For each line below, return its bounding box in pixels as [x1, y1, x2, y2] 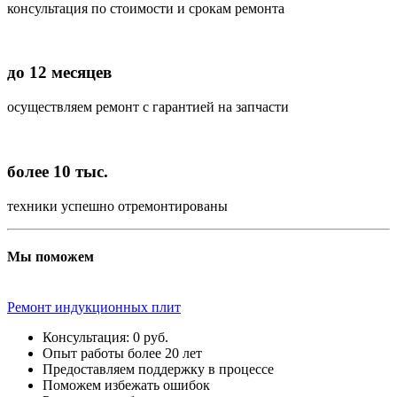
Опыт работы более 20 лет [43, 346, 202, 362]
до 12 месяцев [7, 63, 112, 82]
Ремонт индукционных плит [7, 300, 181, 315]
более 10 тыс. [7, 161, 108, 181]
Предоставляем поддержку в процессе [43, 362, 274, 378]
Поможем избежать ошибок [43, 378, 210, 393]
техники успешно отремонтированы [7, 198, 228, 214]
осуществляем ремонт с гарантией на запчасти [7, 99, 289, 115]
